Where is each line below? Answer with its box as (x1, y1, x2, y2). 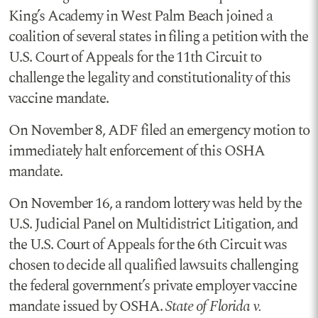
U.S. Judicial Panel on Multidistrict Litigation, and (9, 212, 299, 236)
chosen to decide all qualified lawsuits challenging (9, 253, 298, 277)
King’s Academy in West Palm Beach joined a (9, 4, 273, 28)
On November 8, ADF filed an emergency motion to (9, 119, 309, 142)
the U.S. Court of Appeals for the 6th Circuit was (9, 233, 287, 256)
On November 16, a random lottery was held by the (9, 192, 302, 215)
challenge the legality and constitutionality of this (9, 66, 291, 89)
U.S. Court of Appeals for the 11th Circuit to (9, 45, 261, 69)
